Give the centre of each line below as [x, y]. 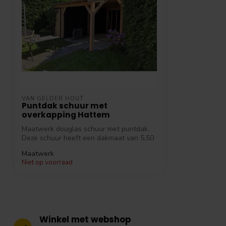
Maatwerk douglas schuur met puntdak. [86, 129]
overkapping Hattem [66, 115]
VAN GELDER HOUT [53, 99]
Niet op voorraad [47, 162]
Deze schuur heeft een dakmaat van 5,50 [88, 138]
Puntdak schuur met [65, 106]
